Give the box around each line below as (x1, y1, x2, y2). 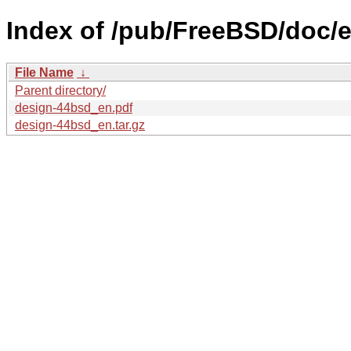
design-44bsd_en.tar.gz (15, 118, 145, 132)
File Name (15, 65, 74, 79)
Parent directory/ (15, 83, 106, 97)
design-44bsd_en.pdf (15, 100, 132, 114)
